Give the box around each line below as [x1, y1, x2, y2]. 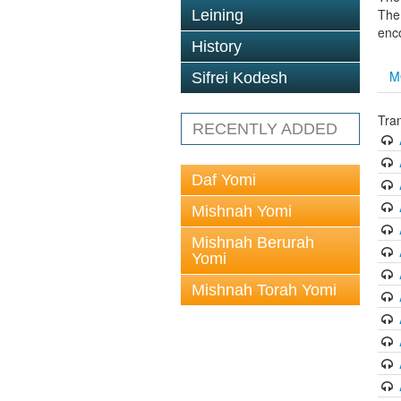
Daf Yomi [192, 171, 256, 189]
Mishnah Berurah [192, 234, 314, 252]
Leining [192, 6, 243, 24]
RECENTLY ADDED [192, 120, 337, 138]
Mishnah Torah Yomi [192, 281, 337, 299]
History [192, 38, 242, 55]
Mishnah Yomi [192, 202, 292, 220]
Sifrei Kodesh [192, 69, 287, 87]
